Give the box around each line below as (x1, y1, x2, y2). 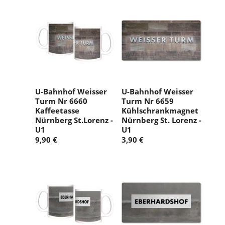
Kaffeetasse (35, 105, 79, 116)
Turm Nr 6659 (122, 96, 174, 106)
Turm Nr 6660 (35, 96, 87, 106)
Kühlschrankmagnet (122, 105, 198, 116)
